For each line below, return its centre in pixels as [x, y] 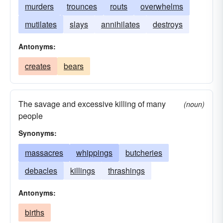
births [35, 212]
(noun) [194, 104]
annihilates [120, 24]
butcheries [144, 153]
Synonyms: [38, 133]
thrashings [126, 170]
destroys [168, 24]
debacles [41, 170]
